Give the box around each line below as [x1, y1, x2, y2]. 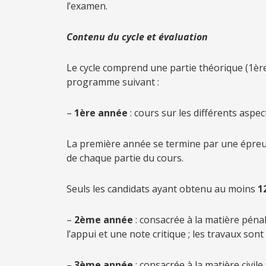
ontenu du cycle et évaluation [72, 30, 208, 43]
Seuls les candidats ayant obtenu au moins [66, 182, 258, 195]
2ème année [74, 213, 133, 226]
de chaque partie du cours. [66, 151, 183, 164]
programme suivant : [66, 75, 159, 88]
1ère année [74, 106, 128, 119]
